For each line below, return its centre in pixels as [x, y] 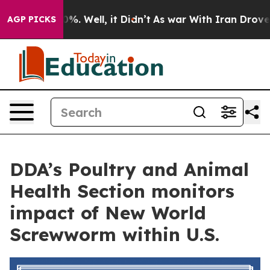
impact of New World [108, 213]
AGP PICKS [32, 19]
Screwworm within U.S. [115, 234]
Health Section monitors [122, 191]
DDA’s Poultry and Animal [129, 169]
